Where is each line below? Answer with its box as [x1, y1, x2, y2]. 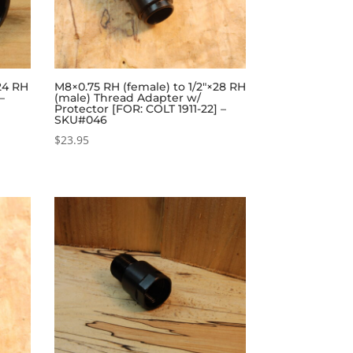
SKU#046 [54, 112, 107, 127]
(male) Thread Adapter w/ [54, 90, 201, 105]
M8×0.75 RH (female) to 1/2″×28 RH [54, 79, 246, 94]
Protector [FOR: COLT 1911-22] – [54, 101, 226, 116]
